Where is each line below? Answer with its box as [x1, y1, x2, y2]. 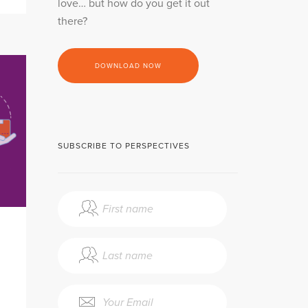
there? [57, 14, 87, 29]
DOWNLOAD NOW [94, 62, 162, 70]
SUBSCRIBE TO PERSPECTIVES [57, 141, 190, 151]
